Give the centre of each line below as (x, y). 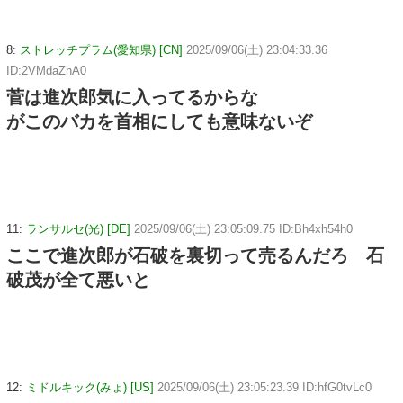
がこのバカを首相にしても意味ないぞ (159, 121)
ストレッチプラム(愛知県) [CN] (101, 49)
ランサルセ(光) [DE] (78, 228)
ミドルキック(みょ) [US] (90, 387)
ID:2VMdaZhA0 (46, 70)
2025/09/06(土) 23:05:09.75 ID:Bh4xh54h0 (243, 228)
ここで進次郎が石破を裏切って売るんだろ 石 (195, 255)
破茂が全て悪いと (78, 279)
